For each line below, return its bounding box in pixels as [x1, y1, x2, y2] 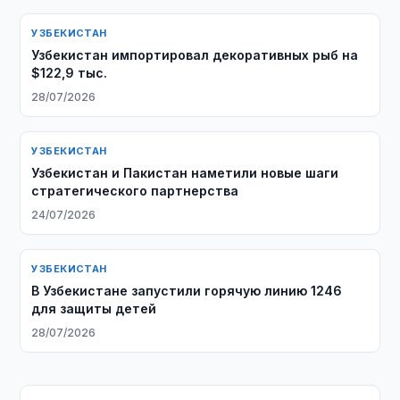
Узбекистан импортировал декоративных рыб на [31, 47, 359, 62]
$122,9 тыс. [31, 65, 108, 80]
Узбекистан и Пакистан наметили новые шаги [31, 165, 339, 180]
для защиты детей [31, 301, 157, 316]
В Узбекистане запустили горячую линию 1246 [31, 283, 343, 298]
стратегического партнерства [31, 183, 239, 198]
